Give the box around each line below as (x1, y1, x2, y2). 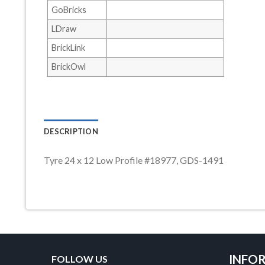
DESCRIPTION (44, 126, 98, 136)
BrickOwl (51, 62, 86, 72)
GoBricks (51, 5, 86, 15)
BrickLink (51, 43, 85, 53)
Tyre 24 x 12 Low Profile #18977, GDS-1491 (44, 154, 224, 166)
